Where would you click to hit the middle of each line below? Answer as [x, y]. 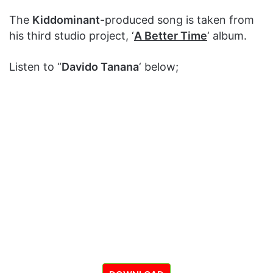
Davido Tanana [100, 67]
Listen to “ [35, 67]
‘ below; [159, 67]
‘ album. [227, 36]
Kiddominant [66, 20]
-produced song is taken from [177, 20]
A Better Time [171, 36]
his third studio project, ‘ [72, 36]
